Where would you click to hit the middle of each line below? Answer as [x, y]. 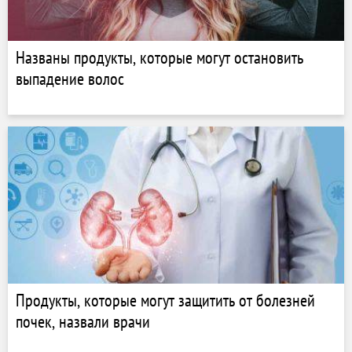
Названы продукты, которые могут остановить [159, 57]
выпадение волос [70, 79]
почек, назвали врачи [83, 321]
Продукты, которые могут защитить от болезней [165, 300]
